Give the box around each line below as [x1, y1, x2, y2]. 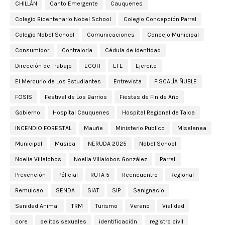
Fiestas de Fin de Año [120, 93, 179, 101]
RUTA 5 [90, 171, 109, 179]
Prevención [15, 171, 46, 179]
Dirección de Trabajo [15, 62, 72, 70]
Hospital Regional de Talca [122, 109, 195, 117]
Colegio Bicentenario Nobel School [15, 16, 111, 23]
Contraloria [62, 47, 92, 54]
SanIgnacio [133, 187, 164, 194]
